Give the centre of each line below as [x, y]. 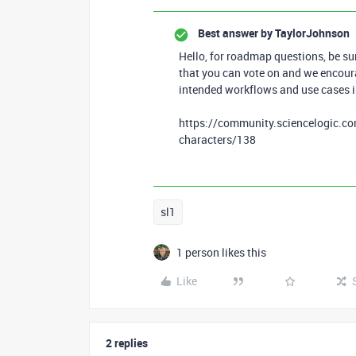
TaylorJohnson [311, 33]
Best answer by [235, 33]
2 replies [127, 343]
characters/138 [217, 140]
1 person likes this [221, 253]
